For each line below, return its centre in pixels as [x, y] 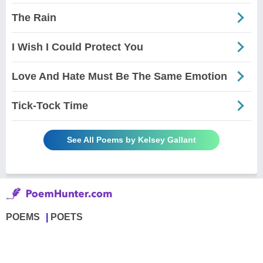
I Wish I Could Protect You [77, 47]
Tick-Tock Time [50, 105]
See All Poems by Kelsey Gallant [131, 139]
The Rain [34, 17]
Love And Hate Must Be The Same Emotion [119, 76]
